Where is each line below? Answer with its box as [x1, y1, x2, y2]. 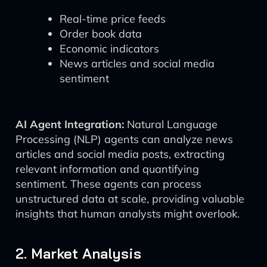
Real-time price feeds [60, 12, 166, 26]
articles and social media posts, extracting [15, 147, 225, 161]
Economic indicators [60, 42, 159, 55]
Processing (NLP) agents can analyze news [15, 132, 233, 146]
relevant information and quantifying [15, 162, 199, 176]
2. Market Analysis [15, 244, 141, 262]
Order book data [60, 27, 142, 41]
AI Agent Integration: [15, 117, 124, 131]
